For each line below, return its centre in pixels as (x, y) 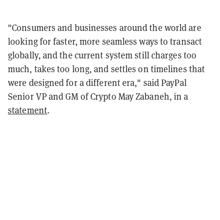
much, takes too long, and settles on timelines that (107, 69)
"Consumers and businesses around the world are (105, 27)
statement (27, 110)
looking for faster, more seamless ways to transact (105, 41)
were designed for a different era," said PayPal (97, 82)
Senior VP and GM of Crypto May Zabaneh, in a (98, 96)
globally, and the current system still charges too (102, 55)
